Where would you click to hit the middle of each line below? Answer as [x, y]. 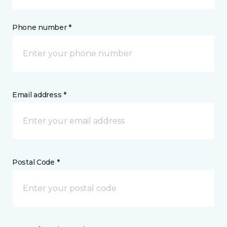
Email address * [39, 95]
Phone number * [42, 27]
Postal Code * [36, 162]
